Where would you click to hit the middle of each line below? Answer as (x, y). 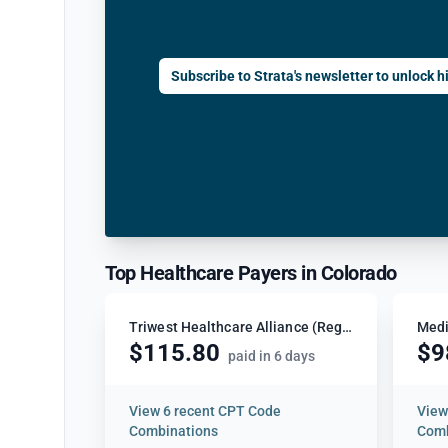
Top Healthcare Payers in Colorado (251, 272)
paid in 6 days (271, 355)
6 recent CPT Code (222, 410)
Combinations (173, 430)
